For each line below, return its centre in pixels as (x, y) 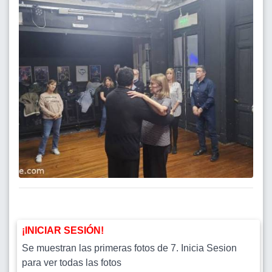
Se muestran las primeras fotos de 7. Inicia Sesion (129, 248)
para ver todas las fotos (72, 263)
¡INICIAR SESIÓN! (63, 231)
